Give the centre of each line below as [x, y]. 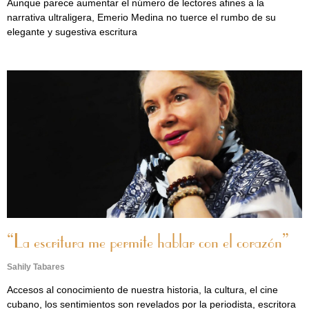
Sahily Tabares [36, 267]
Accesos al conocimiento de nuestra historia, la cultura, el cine [142, 290]
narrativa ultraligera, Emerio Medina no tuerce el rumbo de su [141, 17]
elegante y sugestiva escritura [72, 32]
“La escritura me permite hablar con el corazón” [148, 243]
